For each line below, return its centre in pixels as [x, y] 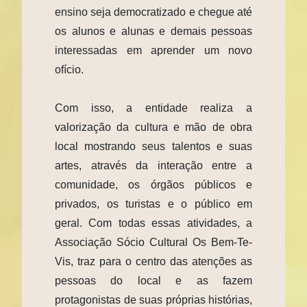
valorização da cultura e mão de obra [153, 127]
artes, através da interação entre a [153, 165]
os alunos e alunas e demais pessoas [153, 31]
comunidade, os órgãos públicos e [153, 184]
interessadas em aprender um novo [153, 50]
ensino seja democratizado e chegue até [153, 12]
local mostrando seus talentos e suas [153, 146]
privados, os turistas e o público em [153, 204]
